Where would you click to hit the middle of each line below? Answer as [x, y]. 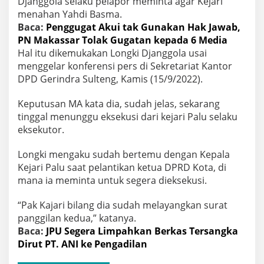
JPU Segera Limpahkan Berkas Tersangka [142, 231]
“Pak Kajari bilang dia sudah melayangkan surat [123, 205]
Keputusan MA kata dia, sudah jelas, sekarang [119, 104]
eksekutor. [41, 130]
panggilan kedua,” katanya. [77, 218]
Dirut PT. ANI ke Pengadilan [82, 244]
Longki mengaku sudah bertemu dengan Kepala [124, 155]
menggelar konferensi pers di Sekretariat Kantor [125, 66]
